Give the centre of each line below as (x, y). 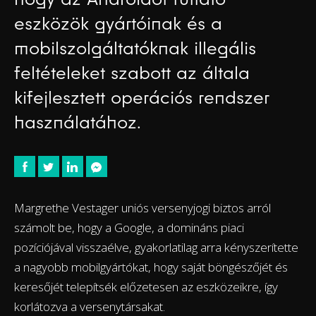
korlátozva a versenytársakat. (90, 306)
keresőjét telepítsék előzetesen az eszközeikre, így (146, 286)
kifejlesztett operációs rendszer (142, 97)
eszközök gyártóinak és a (118, 23)
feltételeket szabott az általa (132, 72)
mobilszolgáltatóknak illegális (135, 48)
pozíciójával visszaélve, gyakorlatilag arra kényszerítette (156, 247)
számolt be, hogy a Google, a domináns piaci (129, 227)
